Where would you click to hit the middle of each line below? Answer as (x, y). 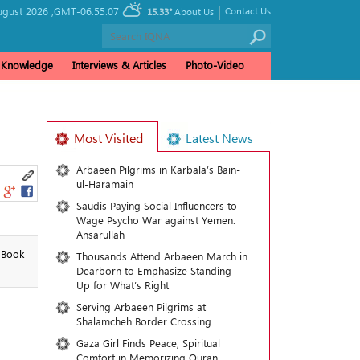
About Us (194, 11)
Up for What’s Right (122, 285)
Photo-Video (215, 65)
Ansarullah (100, 234)
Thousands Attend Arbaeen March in (162, 256)
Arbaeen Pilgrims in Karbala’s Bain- (158, 169)
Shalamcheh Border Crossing (143, 321)
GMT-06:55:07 (86, 11)
